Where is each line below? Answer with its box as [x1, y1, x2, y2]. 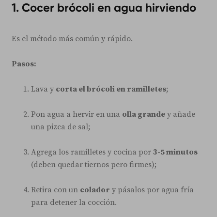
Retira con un [31, 185, 80, 195]
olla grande [122, 109, 165, 119]
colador [80, 185, 110, 195]
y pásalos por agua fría [110, 185, 194, 195]
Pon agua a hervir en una [31, 109, 122, 119]
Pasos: [12, 59, 36, 69]
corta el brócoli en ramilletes [56, 84, 166, 94]
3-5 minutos [153, 147, 198, 157]
